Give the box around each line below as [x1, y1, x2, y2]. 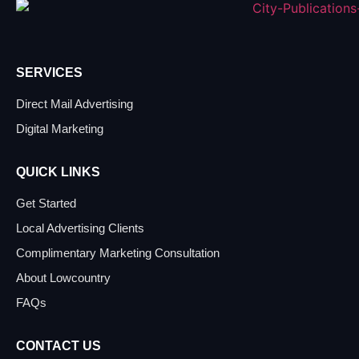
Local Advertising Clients [16, 221, 144, 236]
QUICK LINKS [16, 165, 100, 179]
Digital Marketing [16, 122, 103, 136]
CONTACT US [16, 339, 101, 353]
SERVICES [16, 66, 83, 80]
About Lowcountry [16, 271, 111, 285]
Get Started [16, 196, 76, 211]
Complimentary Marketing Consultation [16, 246, 220, 260]
